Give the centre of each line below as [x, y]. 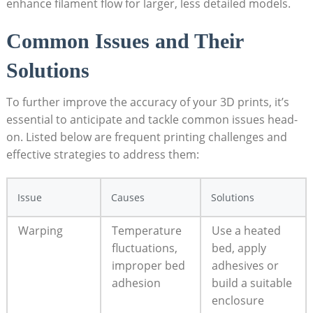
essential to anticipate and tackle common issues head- [152, 119]
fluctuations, [144, 248]
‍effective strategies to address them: [102, 154]
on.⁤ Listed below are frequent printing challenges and [146, 137]
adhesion [136, 283]
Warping [40, 230]
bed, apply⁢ [239, 248]
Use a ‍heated [246, 230]
